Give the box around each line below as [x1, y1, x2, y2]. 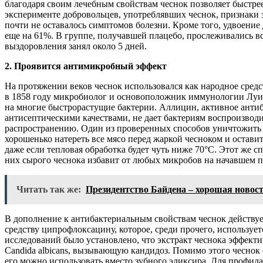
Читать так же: [16, 184, 81, 195]
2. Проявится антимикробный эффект [5, 61, 167, 72]
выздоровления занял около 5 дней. [5, 41, 147, 52]
